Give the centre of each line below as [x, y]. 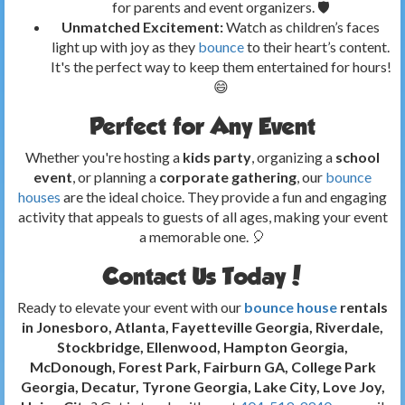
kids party [217, 156]
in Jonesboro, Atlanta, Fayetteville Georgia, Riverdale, [202, 326]
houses [41, 196]
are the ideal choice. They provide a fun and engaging [225, 196]
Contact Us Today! [202, 276]
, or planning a [116, 176]
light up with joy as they [125, 46]
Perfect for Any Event [202, 126]
